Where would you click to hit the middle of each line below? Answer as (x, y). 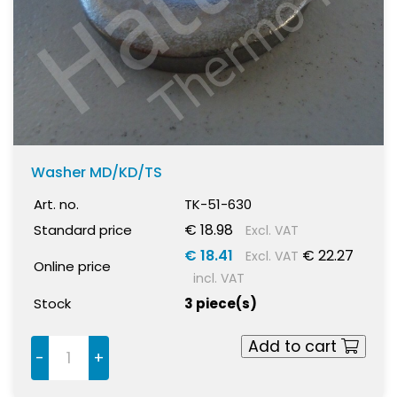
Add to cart (295, 346)
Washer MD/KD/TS (97, 172)
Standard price (83, 230)
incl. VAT (219, 278)
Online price (72, 266)
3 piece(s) (221, 303)
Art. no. (56, 204)
